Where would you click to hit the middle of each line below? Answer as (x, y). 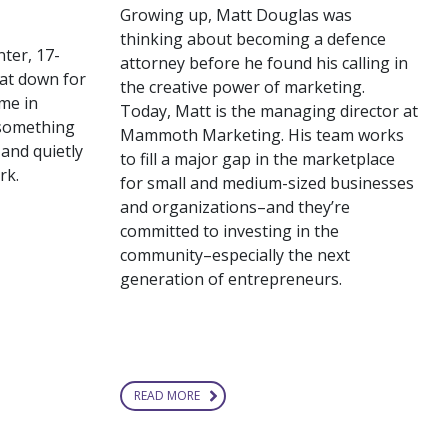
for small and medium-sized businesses (266, 183)
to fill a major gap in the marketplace (257, 159)
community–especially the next (234, 255)
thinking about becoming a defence (252, 39)
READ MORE (166, 396)
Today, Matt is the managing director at (268, 111)
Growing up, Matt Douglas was (235, 15)
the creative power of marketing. (242, 87)
